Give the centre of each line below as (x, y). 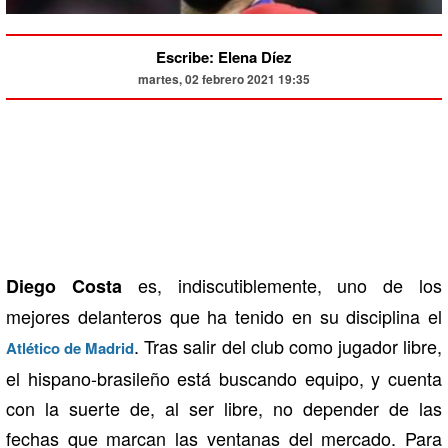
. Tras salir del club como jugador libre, (288, 346)
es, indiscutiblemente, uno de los (282, 285)
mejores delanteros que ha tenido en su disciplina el (224, 316)
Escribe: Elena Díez (224, 57)
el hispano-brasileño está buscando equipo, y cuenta (224, 378)
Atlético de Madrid (70, 348)
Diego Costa (64, 286)
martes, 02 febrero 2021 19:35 (224, 79)
